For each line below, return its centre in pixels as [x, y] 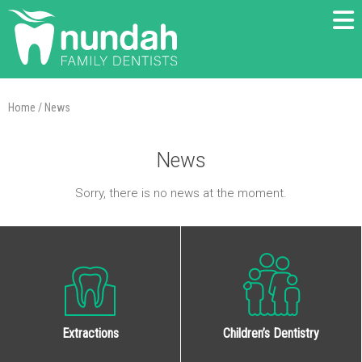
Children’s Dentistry [271, 333]
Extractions [90, 333]
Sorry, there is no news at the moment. [181, 193]
